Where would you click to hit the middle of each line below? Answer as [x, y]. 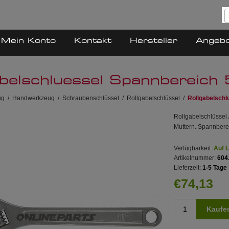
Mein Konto [28, 41]
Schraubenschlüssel [91, 98]
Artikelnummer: [195, 158]
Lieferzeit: [188, 168]
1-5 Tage [215, 168]
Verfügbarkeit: [193, 148]
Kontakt [93, 41]
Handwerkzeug [33, 98]
